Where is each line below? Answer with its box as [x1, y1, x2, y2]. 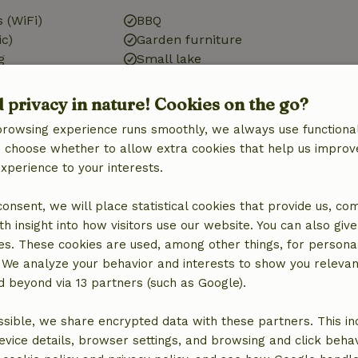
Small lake [136, 51, 201, 66]
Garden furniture [136, 32, 242, 47]
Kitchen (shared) [136, 179, 238, 194]
